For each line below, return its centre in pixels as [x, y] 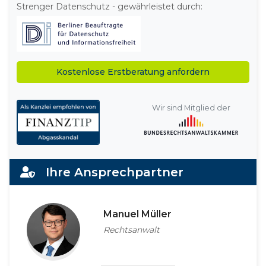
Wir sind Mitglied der [191, 107]
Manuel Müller [137, 214]
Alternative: [44, 100]
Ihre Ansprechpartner [109, 172]
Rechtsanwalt [131, 229]
